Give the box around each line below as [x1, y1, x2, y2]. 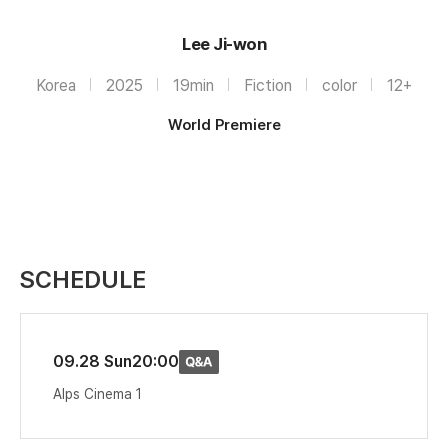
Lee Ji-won [182, 34, 266, 55]
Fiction [244, 76, 292, 96]
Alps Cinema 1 [53, 385, 142, 402]
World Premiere [167, 116, 281, 135]
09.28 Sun [53, 351, 132, 371]
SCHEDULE [20, 265, 146, 295]
